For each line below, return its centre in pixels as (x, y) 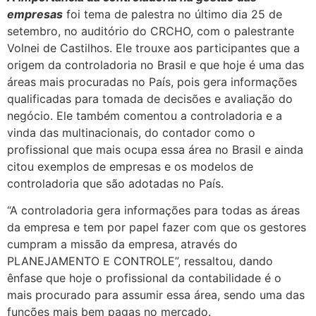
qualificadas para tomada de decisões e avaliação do (150, 99)
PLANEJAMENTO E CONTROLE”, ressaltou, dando (140, 261)
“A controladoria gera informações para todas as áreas (153, 211)
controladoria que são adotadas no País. (115, 183)
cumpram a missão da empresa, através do (122, 244)
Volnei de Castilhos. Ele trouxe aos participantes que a (153, 48)
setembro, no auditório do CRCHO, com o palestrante (151, 31)
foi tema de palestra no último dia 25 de (172, 14)
